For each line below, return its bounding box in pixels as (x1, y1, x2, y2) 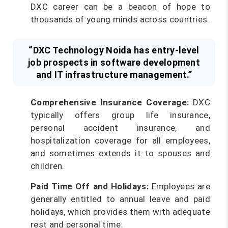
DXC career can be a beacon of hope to (31, 2, 210, 12)
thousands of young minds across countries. (31, 14, 210, 24)
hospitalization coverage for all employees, (31, 135, 210, 146)
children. (31, 161, 65, 171)
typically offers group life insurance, (31, 110, 210, 120)
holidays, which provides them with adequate (31, 207, 210, 217)
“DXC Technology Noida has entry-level (28, 44, 199, 55)
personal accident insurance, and (31, 123, 210, 133)
